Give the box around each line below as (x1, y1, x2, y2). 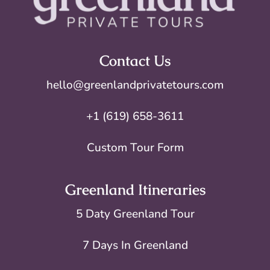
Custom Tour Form (86, 140, 184, 156)
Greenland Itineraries (64, 180, 206, 199)
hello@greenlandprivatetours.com (46, 77, 224, 93)
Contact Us (99, 51, 171, 71)
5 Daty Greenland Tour (75, 206, 195, 222)
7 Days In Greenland (82, 237, 188, 254)
